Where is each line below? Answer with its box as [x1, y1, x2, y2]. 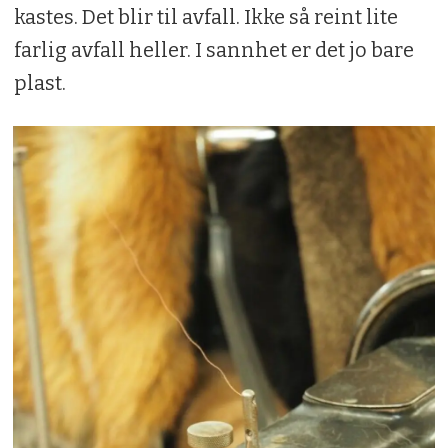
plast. [13, 70, 66, 95]
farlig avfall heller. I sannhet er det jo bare [13, 37, 414, 62]
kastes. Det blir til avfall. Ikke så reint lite [13, 4, 398, 29]
